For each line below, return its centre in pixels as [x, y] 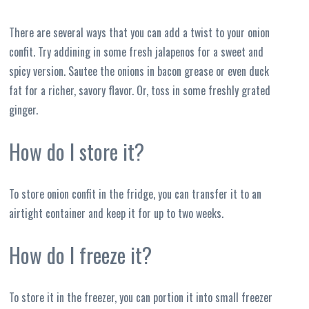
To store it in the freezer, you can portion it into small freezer [141, 297]
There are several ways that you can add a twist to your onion [140, 32]
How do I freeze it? [81, 255]
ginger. [24, 109]
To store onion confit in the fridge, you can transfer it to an [136, 193]
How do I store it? [77, 151]
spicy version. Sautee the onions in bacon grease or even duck [139, 71]
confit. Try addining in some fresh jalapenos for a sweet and [137, 51]
